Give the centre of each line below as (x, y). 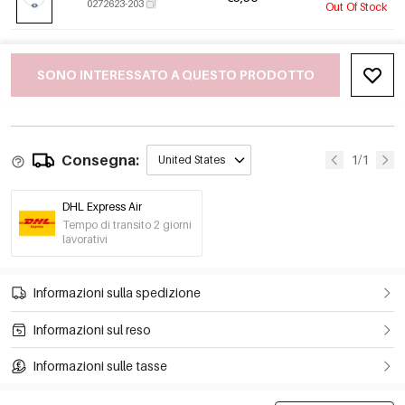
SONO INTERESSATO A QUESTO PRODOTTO (175, 75)
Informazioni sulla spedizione (117, 293)
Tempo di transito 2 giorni (127, 225)
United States (192, 160)
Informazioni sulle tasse (100, 365)
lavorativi (85, 240)
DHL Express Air (102, 207)
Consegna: (100, 160)
